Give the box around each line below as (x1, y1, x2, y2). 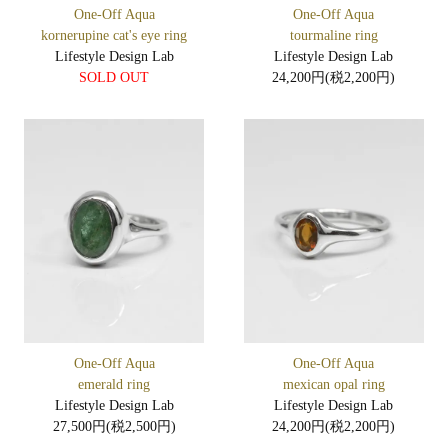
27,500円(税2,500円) (52, 419, 176, 435)
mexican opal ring (282, 377, 385, 393)
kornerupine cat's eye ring (41, 28, 188, 44)
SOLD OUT (79, 70, 150, 86)
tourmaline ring (289, 28, 378, 44)
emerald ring (78, 377, 151, 393)
